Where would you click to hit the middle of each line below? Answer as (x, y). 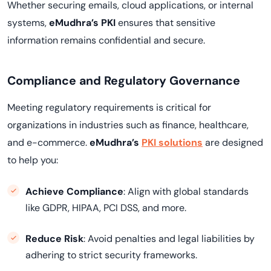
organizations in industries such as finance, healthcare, (128, 125)
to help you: (33, 160)
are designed (233, 142)
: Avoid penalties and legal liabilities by (169, 239)
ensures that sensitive (165, 23)
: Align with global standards (186, 191)
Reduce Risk (54, 239)
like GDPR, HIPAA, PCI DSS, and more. (106, 208)
